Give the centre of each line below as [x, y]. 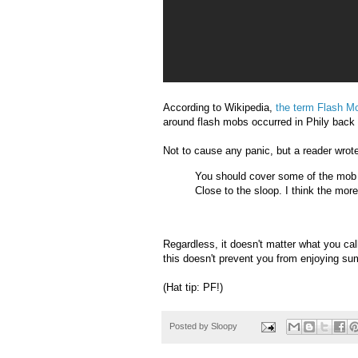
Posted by [190, 326]
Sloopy [224, 326]
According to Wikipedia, [219, 108]
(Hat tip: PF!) [193, 287]
